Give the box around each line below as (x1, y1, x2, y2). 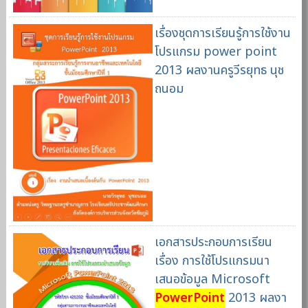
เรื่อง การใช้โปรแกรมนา (154, 251, 269, 270)
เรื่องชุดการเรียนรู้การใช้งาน (154, 23, 291, 43)
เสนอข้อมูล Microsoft (154, 269, 270, 289)
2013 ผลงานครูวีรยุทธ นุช (154, 60, 284, 80)
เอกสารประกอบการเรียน (154, 232, 272, 252)
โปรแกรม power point (154, 42, 277, 61)
